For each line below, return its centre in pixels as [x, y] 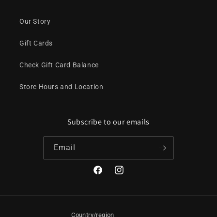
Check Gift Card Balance [59, 65]
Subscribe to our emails [108, 122]
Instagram [131, 175]
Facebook [108, 175]
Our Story [35, 21]
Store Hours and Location [62, 87]
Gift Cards [36, 43]
